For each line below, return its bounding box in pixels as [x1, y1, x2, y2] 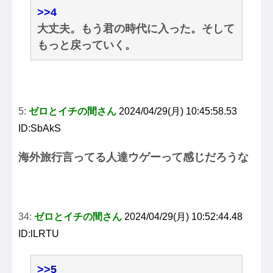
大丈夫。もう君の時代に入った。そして [37, 23, 235, 35]
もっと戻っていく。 [37, 39, 136, 52]
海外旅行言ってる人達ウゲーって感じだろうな [18, 151, 249, 164]
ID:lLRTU [18, 229, 59, 239]
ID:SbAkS [18, 123, 61, 134]
